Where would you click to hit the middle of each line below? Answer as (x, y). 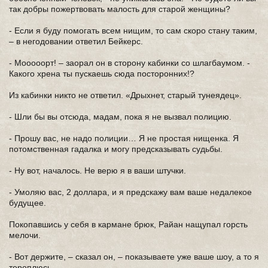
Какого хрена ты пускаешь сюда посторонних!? (102, 74)
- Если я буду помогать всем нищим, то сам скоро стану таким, (133, 31)
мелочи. (25, 235)
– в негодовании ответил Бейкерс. (76, 41)
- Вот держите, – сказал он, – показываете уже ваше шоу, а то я (134, 257)
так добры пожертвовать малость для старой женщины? (120, 9)
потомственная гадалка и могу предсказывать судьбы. (116, 149)
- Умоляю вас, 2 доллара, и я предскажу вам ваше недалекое (130, 192)
